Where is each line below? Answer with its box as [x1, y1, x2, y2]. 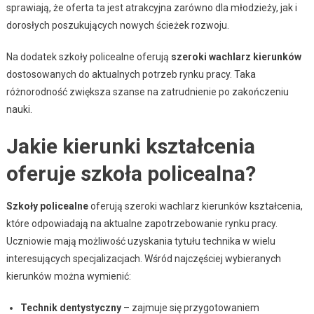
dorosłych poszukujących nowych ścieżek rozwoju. [6, 20, 229, 32]
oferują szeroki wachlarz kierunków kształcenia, [88, 200, 303, 212]
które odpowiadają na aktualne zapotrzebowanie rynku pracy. [6, 218, 278, 230]
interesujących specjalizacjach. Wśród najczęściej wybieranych [6, 253, 281, 265]
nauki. [6, 104, 32, 116]
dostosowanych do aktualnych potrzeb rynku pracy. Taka [6, 69, 256, 81]
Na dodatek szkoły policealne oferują [6, 51, 171, 63]
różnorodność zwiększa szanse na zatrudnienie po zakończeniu [6, 86, 289, 98]
